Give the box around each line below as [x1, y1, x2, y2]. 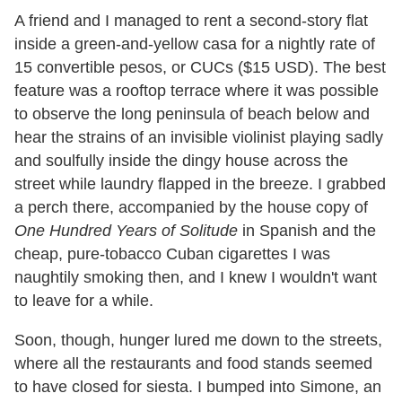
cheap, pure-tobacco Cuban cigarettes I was [14, 244, 330, 263]
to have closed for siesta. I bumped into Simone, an [14, 377, 381, 396]
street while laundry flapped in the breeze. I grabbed [14, 174, 386, 193]
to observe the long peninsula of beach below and [14, 104, 370, 123]
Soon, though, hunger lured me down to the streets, [14, 330, 382, 349]
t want [334, 267, 377, 286]
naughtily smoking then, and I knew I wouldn [14, 267, 331, 286]
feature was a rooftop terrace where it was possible [14, 81, 379, 100]
